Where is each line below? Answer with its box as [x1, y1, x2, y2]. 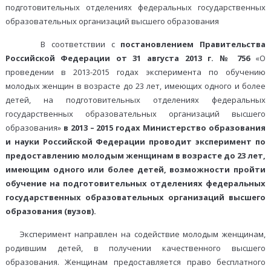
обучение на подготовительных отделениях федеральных [5, 178, 266, 189]
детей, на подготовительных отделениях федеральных [5, 94, 266, 106]
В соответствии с [5, 39, 121, 50]
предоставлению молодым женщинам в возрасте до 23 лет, [5, 150, 266, 162]
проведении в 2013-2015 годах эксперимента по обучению [5, 67, 266, 78]
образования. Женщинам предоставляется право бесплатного [5, 256, 266, 268]
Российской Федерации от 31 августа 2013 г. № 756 [5, 53, 250, 64]
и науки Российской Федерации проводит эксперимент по [5, 136, 266, 148]
